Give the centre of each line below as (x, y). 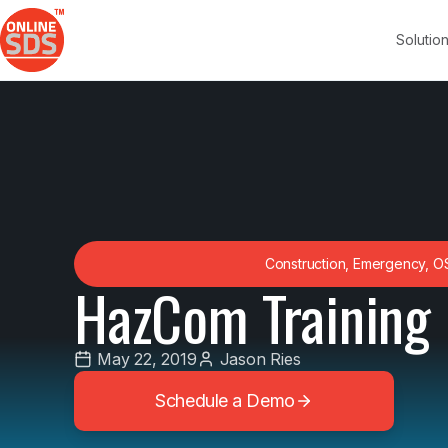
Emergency (389, 264)
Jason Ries (260, 359)
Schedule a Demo (225, 401)
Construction (305, 264)
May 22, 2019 (147, 359)
